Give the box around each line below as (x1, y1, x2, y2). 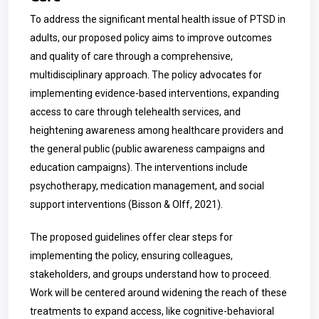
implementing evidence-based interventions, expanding (30, 88, 279, 99)
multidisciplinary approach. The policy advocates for (30, 69, 262, 80)
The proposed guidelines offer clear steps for (30, 231, 233, 243)
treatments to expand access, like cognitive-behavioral (30, 305, 274, 317)
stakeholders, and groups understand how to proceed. (30, 268, 271, 280)
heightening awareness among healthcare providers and (30, 125, 283, 136)
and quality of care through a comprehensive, (30, 51, 233, 62)
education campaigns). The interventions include (30, 162, 248, 173)
